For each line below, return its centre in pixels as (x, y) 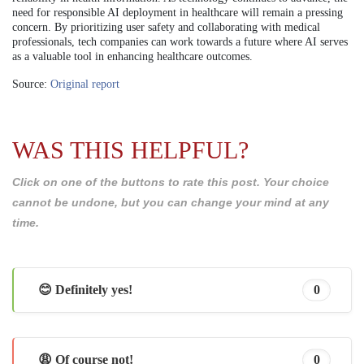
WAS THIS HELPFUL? (130, 149)
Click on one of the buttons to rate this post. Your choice (171, 182)
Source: (31, 84)
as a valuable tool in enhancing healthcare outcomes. (132, 56)
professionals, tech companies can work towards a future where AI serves (180, 41)
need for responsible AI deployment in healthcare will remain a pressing (178, 12)
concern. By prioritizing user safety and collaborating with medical (166, 27)
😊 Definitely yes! (85, 290)
